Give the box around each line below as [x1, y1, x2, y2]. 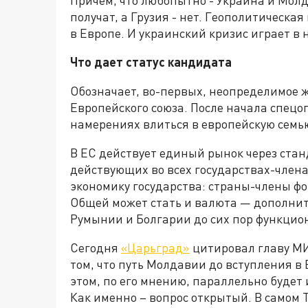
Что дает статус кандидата [70, 54, 232, 70]
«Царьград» [121, 240, 190, 256]
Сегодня [70, 240, 121, 256]
